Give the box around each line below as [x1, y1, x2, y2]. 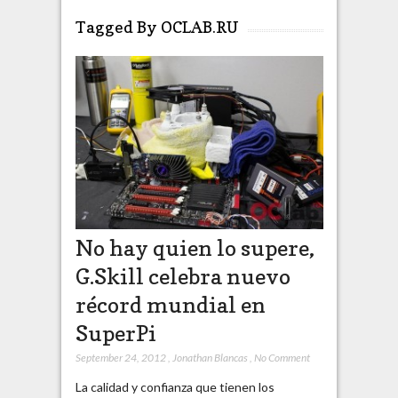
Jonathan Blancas [171, 351, 248, 365]
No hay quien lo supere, [75, 235, 314, 262]
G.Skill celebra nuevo [75, 263, 291, 291]
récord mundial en [75, 291, 266, 319]
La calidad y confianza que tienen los [75, 379, 275, 395]
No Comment [253, 351, 310, 365]
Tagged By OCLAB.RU [75, 17, 239, 36]
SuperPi [75, 320, 156, 347]
